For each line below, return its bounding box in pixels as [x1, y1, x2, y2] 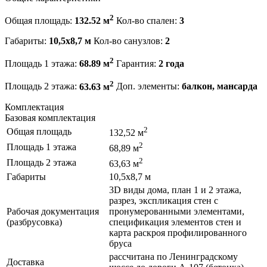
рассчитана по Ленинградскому [109, 251, 238, 262]
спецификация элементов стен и [109, 216, 241, 227]
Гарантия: [116, 58, 156, 69]
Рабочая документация [7, 206, 99, 216]
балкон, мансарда [182, 81, 257, 92]
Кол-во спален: [116, 15, 177, 26]
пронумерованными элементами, [109, 206, 244, 216]
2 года [159, 58, 184, 69]
